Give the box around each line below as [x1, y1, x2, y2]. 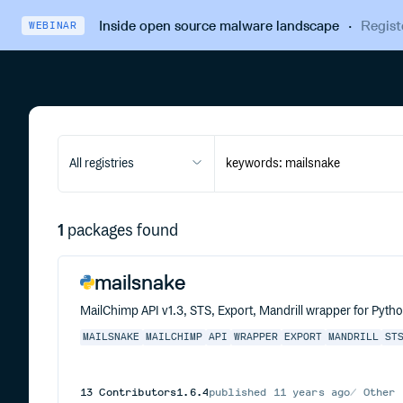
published [209, 386, 273, 399]
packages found [67, 221, 178, 241]
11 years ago [273, 386, 351, 399]
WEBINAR [29, 19, 77, 31]
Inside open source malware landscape [98, 16, 339, 34]
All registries [69, 157, 134, 171]
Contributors [93, 386, 177, 399]
